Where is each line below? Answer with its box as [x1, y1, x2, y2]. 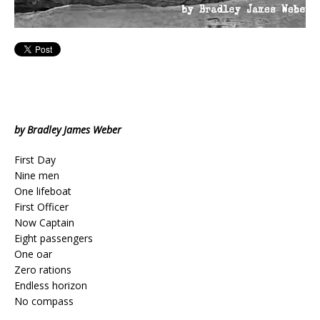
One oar [14, 246, 52, 261]
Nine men [14, 168, 59, 182]
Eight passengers [14, 231, 93, 245]
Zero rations [14, 262, 71, 276]
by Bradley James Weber [14, 122, 121, 136]
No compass [14, 294, 74, 308]
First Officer [14, 199, 69, 214]
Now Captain [14, 215, 74, 229]
